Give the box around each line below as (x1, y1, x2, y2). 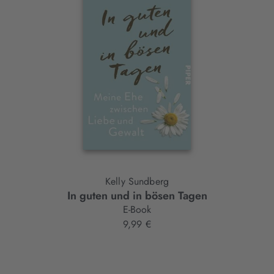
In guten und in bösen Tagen (67, 188, 207, 204)
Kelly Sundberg (128, 174, 169, 189)
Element (9, 13, 64, 35)
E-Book (122, 202, 152, 217)
